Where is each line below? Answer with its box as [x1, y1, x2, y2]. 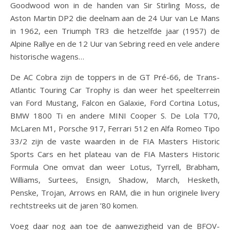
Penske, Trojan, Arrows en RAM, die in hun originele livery [10, 187, 220, 198]
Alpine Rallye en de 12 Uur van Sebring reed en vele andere [10, 39, 220, 49]
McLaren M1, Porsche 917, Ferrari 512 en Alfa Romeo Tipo [10, 123, 220, 134]
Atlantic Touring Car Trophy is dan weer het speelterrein [10, 85, 220, 95]
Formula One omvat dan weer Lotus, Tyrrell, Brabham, [10, 162, 220, 172]
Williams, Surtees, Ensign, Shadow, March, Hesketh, [10, 175, 220, 185]
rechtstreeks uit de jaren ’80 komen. [10, 200, 138, 211]
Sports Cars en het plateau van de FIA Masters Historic [10, 149, 220, 160]
